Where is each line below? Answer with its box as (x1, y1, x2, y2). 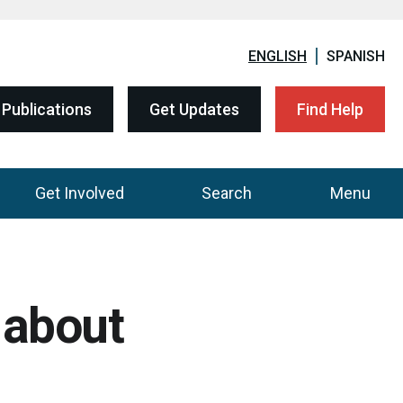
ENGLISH (248, 48, 307, 65)
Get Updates (149, 100, 239, 119)
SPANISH (327, 48, 385, 65)
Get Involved (34, 184, 124, 202)
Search (201, 184, 253, 202)
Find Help (297, 100, 363, 119)
